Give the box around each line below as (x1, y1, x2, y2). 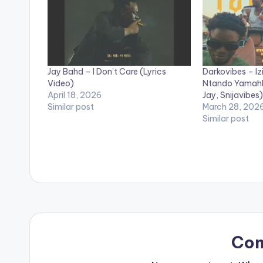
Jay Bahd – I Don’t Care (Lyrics (48, 66, 166, 77)
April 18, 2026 (48, 89, 102, 100)
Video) (48, 77, 74, 89)
